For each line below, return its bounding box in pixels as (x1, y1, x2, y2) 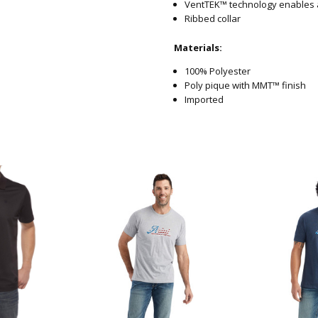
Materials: (173, 41, 222, 55)
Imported (184, 93, 224, 106)
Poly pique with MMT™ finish (184, 79, 306, 92)
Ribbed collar (184, 12, 241, 26)
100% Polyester (184, 65, 251, 78)
